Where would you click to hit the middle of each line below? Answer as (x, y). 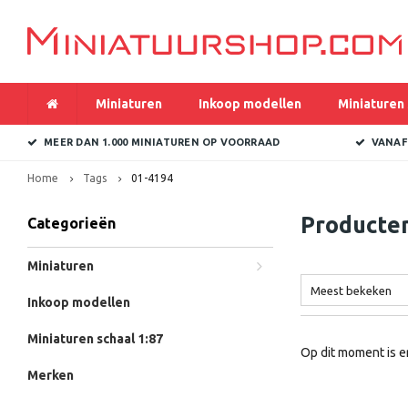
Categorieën (71, 223)
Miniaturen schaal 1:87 (95, 339)
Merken (51, 375)
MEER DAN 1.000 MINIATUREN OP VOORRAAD (162, 142)
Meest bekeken (351, 291)
